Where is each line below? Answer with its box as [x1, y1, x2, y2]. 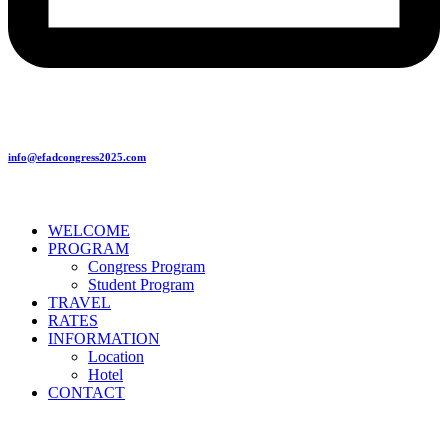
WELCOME [48, 221, 130, 239]
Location [88, 347, 144, 365]
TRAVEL [48, 293, 111, 311]
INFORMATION [48, 329, 160, 347]
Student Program [88, 275, 194, 293]
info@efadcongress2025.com [8, 150, 146, 163]
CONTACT [48, 383, 125, 401]
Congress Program [88, 257, 205, 275]
